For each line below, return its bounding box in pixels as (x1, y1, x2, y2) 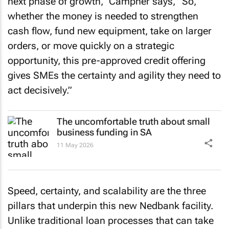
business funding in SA (57, 127, 152, 138)
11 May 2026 (57, 142, 94, 149)
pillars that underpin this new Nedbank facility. (8, 199, 213, 212)
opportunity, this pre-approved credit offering (8, 54, 205, 66)
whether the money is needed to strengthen (8, 10, 198, 22)
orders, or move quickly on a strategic (8, 39, 174, 52)
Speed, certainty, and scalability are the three (8, 185, 206, 197)
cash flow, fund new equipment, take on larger (8, 25, 212, 37)
